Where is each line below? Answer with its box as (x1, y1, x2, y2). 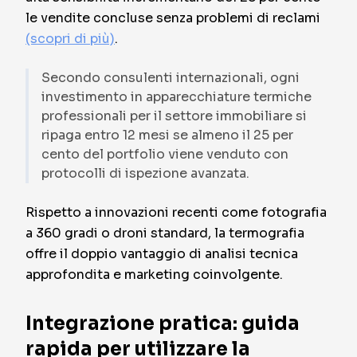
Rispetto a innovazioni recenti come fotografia (25, 204, 327, 221)
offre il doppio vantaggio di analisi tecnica (25, 245, 298, 262)
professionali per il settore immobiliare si (41, 108, 307, 124)
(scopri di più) (25, 30, 115, 47)
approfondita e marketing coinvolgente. (25, 266, 283, 283)
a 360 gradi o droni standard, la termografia (25, 225, 304, 241)
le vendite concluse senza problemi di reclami (25, 10, 320, 26)
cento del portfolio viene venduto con (41, 146, 288, 163)
